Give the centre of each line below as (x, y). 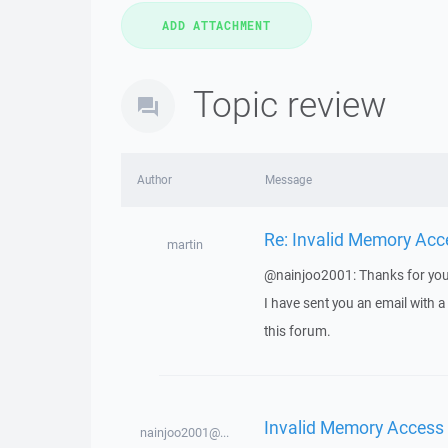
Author (154, 179)
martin (184, 244)
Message (288, 179)
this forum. (297, 331)
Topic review (290, 103)
